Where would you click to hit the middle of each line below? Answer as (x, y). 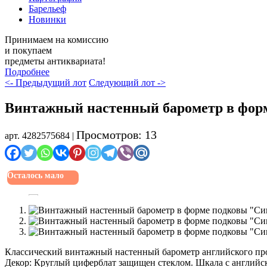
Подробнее (27, 72)
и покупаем (28, 51)
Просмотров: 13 (117, 135)
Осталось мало (35, 176)
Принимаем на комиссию (57, 40)
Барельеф (47, 9)
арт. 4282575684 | (41, 136)
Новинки (47, 20)
